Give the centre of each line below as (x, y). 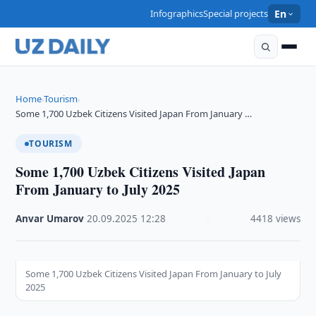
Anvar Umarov (50, 219)
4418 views (275, 219)
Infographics (177, 13)
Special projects (236, 13)
